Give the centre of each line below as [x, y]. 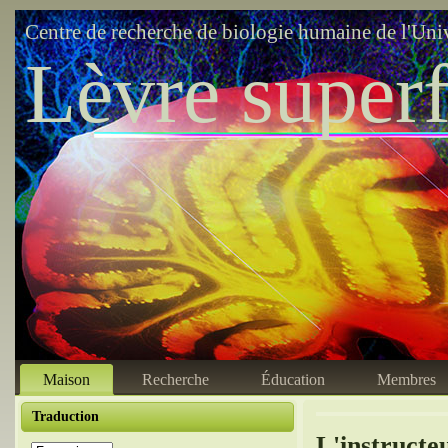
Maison [66, 379]
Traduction [65, 416]
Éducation [293, 379]
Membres [406, 379]
